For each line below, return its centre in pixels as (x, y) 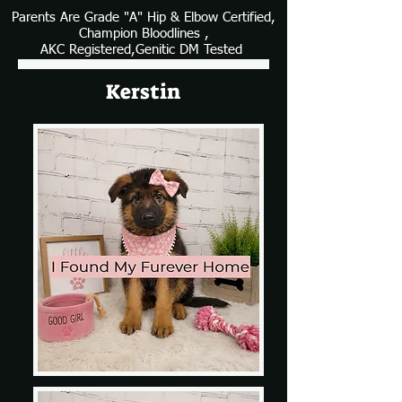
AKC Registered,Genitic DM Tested (144, 49)
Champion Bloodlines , (144, 33)
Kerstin (143, 91)
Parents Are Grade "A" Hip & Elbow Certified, (144, 17)
